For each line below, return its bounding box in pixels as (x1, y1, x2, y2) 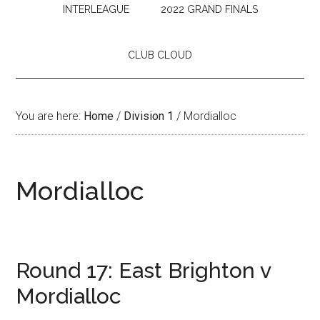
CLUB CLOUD (128, 49, 192, 61)
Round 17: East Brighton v (16, 257, 271, 283)
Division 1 (124, 109, 174, 123)
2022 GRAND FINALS (160, 3, 258, 15)
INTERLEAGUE (62, 3, 129, 15)
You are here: (16, 109, 84, 123)
